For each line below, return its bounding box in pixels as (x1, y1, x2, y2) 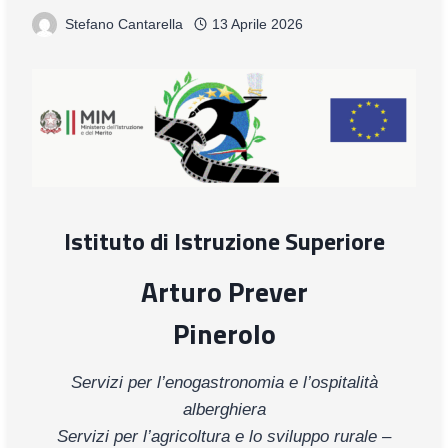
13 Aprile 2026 (211, 16, 303, 32)
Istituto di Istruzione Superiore (63, 222, 385, 259)
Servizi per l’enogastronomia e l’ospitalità (70, 372, 378, 392)
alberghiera (182, 399, 266, 419)
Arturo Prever (140, 269, 308, 313)
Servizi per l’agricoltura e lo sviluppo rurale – (57, 426, 391, 446)
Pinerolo (172, 311, 276, 355)
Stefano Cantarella (65, 16, 183, 32)
